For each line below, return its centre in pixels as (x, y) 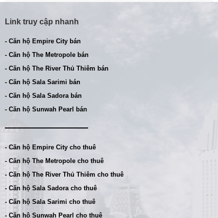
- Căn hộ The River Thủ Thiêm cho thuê (64, 175)
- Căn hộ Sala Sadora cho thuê (51, 188)
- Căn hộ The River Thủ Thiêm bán (57, 69)
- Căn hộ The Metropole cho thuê (54, 161)
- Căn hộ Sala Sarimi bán (43, 82)
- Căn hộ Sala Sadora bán (43, 96)
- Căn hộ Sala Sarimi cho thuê (50, 202)
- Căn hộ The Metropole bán (47, 55)
